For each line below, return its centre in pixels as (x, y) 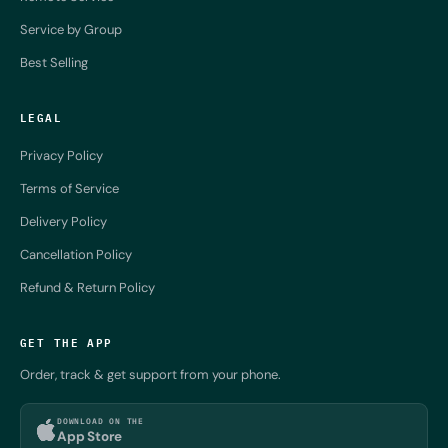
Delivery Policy (63, 221)
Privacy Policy (61, 155)
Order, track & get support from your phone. (150, 374)
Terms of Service (69, 188)
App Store (90, 437)
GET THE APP (66, 341)
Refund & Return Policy (87, 287)
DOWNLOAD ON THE (100, 421)
